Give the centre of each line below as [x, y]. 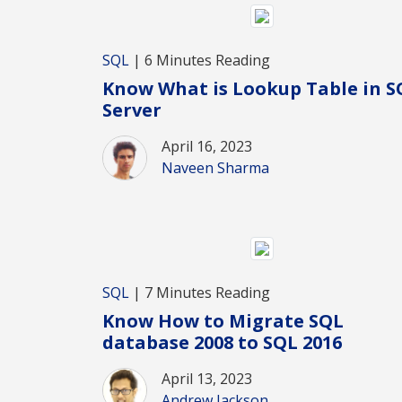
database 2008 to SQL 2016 [222, 342]
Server [132, 110]
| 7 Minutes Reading [200, 292]
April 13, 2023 [207, 378]
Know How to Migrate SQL [223, 320]
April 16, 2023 [207, 147]
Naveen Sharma [215, 168]
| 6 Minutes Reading [200, 61]
